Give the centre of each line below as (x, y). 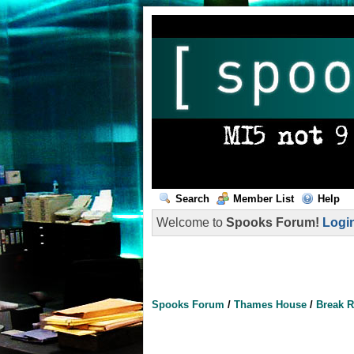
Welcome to (191, 222)
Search (192, 199)
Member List (264, 199)
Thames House (270, 305)
